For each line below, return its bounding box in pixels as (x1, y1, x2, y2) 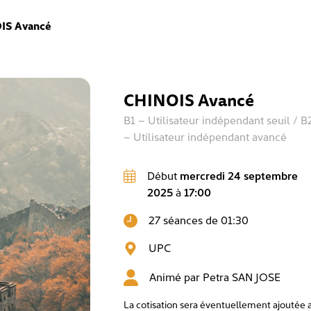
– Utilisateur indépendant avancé (123, 128, 287, 144)
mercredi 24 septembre (179, 167, 298, 183)
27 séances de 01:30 (148, 212, 249, 227)
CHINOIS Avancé (123, 87, 254, 113)
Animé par (149, 269, 203, 284)
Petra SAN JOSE (202, 269, 280, 284)
